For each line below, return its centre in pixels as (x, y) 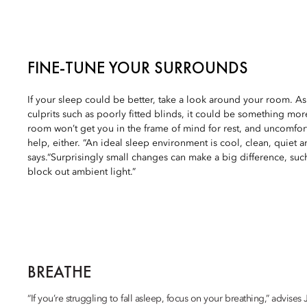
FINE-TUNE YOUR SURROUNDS (138, 68)
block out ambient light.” (82, 172)
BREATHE (59, 272)
